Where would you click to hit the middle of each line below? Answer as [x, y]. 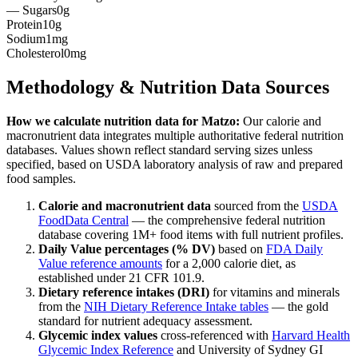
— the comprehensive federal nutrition [229, 220]
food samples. [41, 178]
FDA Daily [294, 249]
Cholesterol [35, 54]
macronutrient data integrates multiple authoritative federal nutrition [175, 135]
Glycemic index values [98, 335]
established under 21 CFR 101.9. [121, 277]
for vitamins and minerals [274, 292]
